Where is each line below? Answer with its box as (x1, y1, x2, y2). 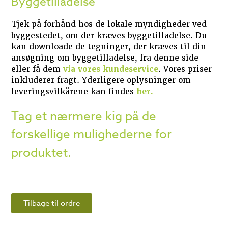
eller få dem (11, 64, 61, 75)
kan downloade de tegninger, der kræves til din (11, 42, 207, 52)
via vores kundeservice (61, 64, 159, 75)
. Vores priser (158, 64, 212, 75)
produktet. (11, 144, 72, 162)
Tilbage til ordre (23, 197, 80, 209)
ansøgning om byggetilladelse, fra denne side (11, 53, 199, 64)
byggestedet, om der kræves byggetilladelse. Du (11, 31, 207, 41)
